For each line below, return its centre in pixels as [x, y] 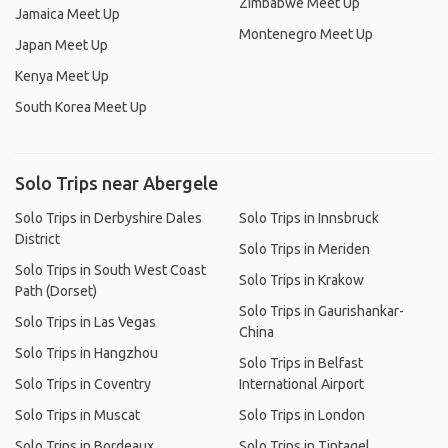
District [37, 239]
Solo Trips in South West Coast [110, 270]
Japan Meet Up [61, 45]
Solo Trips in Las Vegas [85, 322]
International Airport [301, 384]
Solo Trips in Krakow [301, 280]
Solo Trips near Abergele [116, 183]
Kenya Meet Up [62, 76]
